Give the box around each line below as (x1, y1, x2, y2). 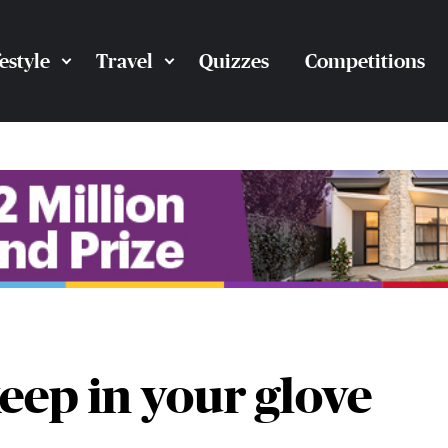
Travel (95, 50, 153, 73)
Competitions (304, 50, 425, 73)
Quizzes (198, 50, 269, 73)
